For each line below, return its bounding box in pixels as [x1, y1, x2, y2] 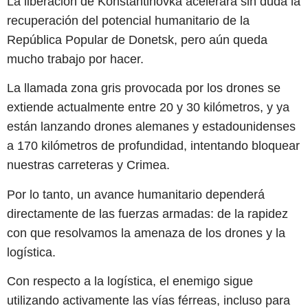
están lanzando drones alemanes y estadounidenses [7, 120, 296, 134]
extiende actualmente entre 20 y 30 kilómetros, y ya [7, 100, 289, 115]
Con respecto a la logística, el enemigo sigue [7, 274, 253, 289]
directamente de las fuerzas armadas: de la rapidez [7, 206, 288, 221]
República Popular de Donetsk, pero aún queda [7, 32, 267, 47]
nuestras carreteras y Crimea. [7, 158, 170, 173]
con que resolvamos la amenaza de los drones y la [7, 225, 285, 240]
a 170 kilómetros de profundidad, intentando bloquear [7, 139, 300, 153]
